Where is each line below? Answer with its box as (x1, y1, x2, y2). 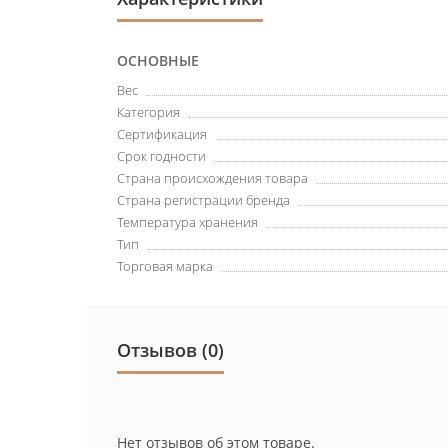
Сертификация (117, 124, 207, 143)
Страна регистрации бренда (117, 190, 290, 209)
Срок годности (117, 146, 206, 165)
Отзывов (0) (117, 337, 224, 362)
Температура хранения (117, 212, 258, 231)
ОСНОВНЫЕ (117, 50, 199, 70)
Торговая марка (117, 256, 213, 275)
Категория (117, 102, 180, 121)
